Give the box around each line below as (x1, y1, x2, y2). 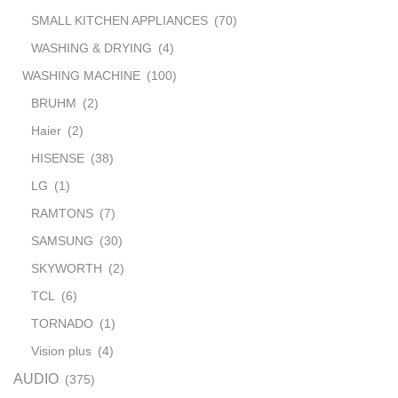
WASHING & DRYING (31, 40, 152, 55)
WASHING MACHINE (22, 68, 140, 83)
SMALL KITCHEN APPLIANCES (31, 12, 208, 28)
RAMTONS (31, 205, 93, 220)
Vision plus (31, 343, 92, 358)
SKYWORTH (31, 260, 102, 275)
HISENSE (31, 150, 84, 165)
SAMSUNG (31, 233, 93, 248)
